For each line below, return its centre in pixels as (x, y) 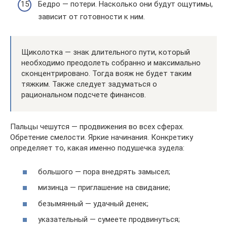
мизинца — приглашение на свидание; (104, 187)
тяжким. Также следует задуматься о (89, 84)
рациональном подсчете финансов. (84, 95)
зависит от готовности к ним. (91, 17)
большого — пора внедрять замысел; (104, 172)
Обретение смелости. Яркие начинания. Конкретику (102, 137)
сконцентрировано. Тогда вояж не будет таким (106, 73)
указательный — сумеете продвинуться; (109, 219)
